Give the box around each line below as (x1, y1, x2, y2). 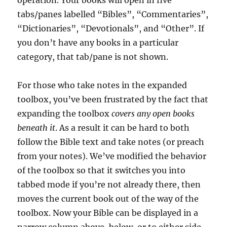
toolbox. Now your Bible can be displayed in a (17, 208, 199, 218)
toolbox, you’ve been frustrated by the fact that (17, 94, 209, 104)
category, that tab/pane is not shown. (17, 52, 169, 62)
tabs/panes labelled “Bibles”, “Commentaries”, (17, 9, 209, 19)
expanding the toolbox (17, 108, 112, 119)
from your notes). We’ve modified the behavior (17, 151, 207, 161)
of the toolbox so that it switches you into (17, 165, 186, 175)
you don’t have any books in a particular (17, 37, 179, 48)
